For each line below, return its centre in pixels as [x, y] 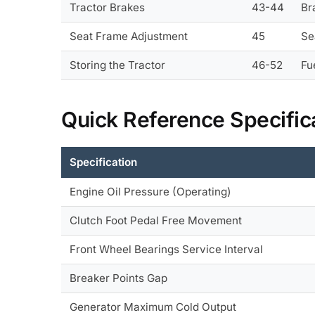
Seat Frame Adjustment [129, 36]
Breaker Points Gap [119, 278]
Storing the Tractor [118, 65]
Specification [104, 162]
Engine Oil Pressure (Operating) [151, 192]
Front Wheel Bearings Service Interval [167, 250]
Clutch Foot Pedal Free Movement [156, 221]
